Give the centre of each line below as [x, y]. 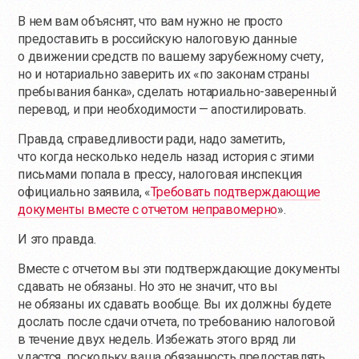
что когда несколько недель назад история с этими [166, 156]
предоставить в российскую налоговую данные [157, 38]
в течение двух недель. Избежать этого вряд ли [157, 339]
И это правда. [57, 239]
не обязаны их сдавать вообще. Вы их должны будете [175, 304]
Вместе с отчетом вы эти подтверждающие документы [179, 268]
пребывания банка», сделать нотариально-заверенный [177, 91]
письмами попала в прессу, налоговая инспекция [160, 174]
